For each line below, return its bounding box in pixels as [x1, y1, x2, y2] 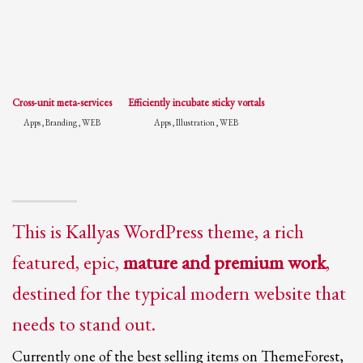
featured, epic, [12, 250, 123, 275]
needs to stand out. [12, 311, 156, 337]
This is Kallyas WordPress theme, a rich [12, 219, 304, 245]
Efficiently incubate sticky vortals [128, 96, 264, 110]
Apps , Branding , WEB [23, 117, 100, 129]
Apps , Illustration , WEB [154, 117, 238, 129]
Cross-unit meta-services [12, 96, 112, 110]
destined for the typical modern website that [12, 280, 346, 306]
